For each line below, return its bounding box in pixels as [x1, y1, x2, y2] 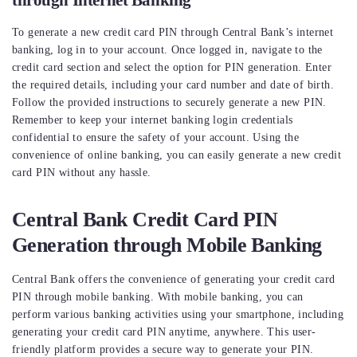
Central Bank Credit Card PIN [12, 208, 278, 232]
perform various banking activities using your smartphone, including [12, 308, 344, 321]
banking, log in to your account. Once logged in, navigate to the [12, 44, 323, 57]
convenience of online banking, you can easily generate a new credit [12, 149, 342, 162]
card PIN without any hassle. [12, 167, 151, 179]
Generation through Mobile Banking [12, 233, 322, 257]
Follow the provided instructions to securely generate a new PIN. [12, 96, 327, 109]
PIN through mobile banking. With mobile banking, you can [12, 291, 304, 304]
